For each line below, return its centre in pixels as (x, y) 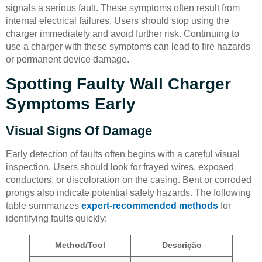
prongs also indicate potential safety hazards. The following (128, 193)
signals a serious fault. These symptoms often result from (123, 8)
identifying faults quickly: (56, 219)
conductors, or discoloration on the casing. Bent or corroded (129, 180)
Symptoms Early (71, 104)
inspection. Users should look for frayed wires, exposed (120, 167)
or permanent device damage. (68, 59)
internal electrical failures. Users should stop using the (118, 20)
